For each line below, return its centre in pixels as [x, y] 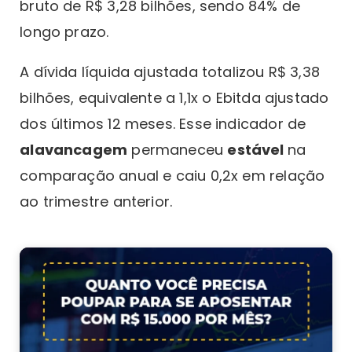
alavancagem [74, 150]
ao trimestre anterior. [96, 202]
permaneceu [178, 150]
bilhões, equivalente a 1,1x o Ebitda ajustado [174, 98]
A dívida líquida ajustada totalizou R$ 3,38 [170, 72]
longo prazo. [66, 32]
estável [257, 150]
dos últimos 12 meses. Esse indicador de [163, 124]
